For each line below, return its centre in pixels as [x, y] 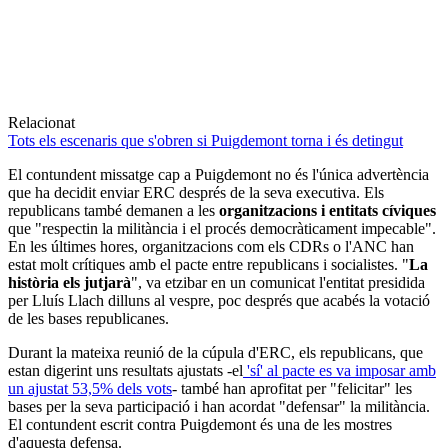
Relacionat [41, 122]
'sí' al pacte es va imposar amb [339, 370]
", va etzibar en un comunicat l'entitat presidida [278, 282]
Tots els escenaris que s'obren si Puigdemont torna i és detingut [205, 140]
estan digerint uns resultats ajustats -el [125, 370]
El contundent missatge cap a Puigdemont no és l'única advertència [218, 174]
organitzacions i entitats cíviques [327, 210]
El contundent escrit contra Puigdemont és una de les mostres [200, 424]
